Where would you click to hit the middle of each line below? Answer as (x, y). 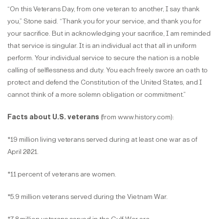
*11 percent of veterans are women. (62, 175)
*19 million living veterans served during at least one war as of (102, 140)
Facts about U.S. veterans (53, 117)
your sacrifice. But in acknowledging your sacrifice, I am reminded (109, 34)
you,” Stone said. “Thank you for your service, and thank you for (104, 22)
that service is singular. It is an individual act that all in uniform (102, 46)
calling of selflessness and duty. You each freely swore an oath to (108, 70)
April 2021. (23, 152)
